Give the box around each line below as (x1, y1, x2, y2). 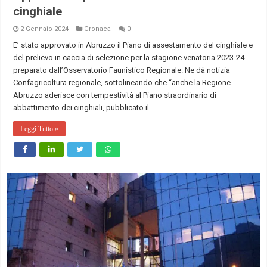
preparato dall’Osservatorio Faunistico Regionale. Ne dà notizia (13, 66, 231, 75)
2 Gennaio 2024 (20, 25, 69, 33)
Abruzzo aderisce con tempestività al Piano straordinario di (13, 91, 217, 100)
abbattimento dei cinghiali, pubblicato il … (13, 103, 157, 113)
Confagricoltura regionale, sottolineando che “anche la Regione (13, 78, 231, 88)
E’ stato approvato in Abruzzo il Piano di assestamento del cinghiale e (13, 41, 253, 50)
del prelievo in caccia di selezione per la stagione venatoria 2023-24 (13, 53, 245, 63)
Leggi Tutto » (20, 125, 59, 133)
